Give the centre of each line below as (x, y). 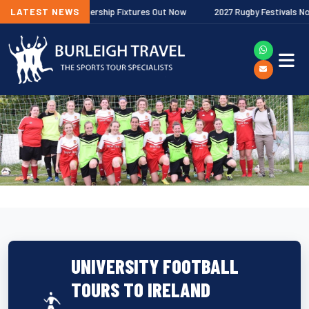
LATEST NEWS (45, 12)
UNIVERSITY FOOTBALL (155, 266)
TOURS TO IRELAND (141, 289)
